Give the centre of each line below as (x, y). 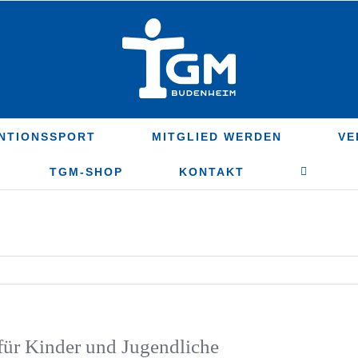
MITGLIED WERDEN (217, 137)
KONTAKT (212, 172)
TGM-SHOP (86, 172)
